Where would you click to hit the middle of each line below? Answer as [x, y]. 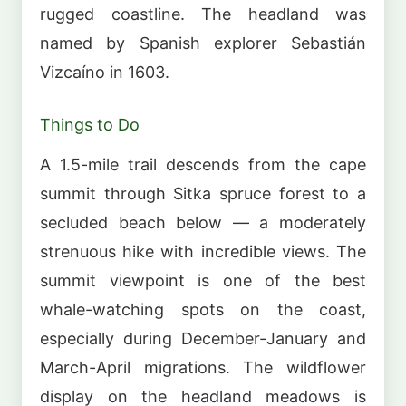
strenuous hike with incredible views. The [203, 251]
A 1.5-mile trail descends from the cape [203, 164]
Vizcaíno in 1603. [105, 72]
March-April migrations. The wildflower [203, 367]
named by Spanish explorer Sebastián [203, 43]
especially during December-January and [203, 338]
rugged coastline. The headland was [203, 14]
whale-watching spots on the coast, [203, 309]
